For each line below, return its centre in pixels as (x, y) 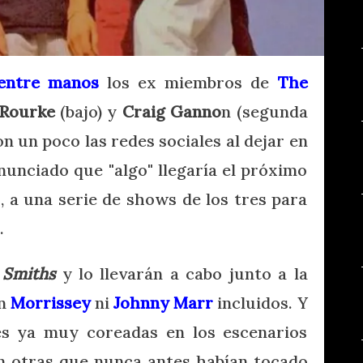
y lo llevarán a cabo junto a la (181, 273)
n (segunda (265, 111)
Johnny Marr (164, 302)
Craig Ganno (172, 111)
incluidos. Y (261, 302)
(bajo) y (88, 111)
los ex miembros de (188, 82)
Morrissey (51, 302)
